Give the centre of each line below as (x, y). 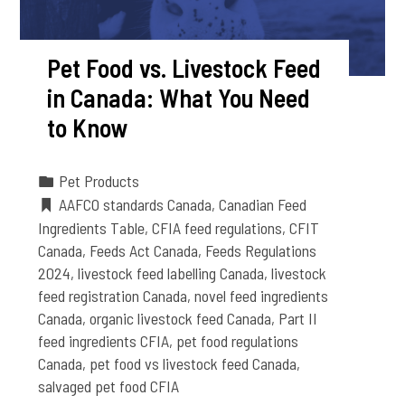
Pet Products (99, 180)
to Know (88, 127)
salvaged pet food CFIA (109, 386)
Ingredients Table (92, 227)
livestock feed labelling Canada (171, 273)
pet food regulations (238, 340)
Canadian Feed (263, 204)
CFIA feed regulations (217, 227)
